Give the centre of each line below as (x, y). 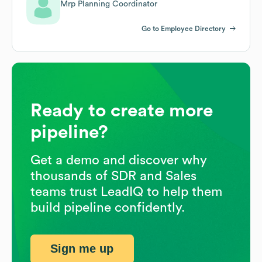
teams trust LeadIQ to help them (126, 192)
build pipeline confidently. (108, 207)
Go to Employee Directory (184, 28)
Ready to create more (122, 110)
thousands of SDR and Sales (113, 176)
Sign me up (82, 249)
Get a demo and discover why (119, 160)
